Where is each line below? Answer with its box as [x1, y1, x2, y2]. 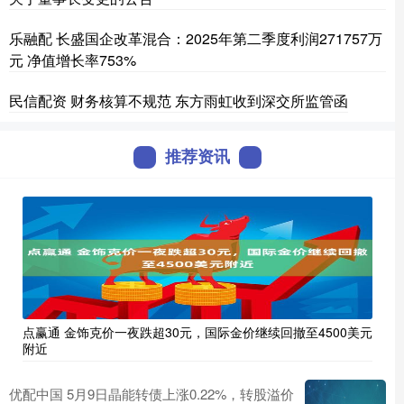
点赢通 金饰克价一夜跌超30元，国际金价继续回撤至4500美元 [23, 323, 372, 341]
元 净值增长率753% [9, 50, 136, 70]
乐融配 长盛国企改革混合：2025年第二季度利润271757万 [9, 28, 382, 49]
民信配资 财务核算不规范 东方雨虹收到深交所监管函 [9, 90, 348, 111]
